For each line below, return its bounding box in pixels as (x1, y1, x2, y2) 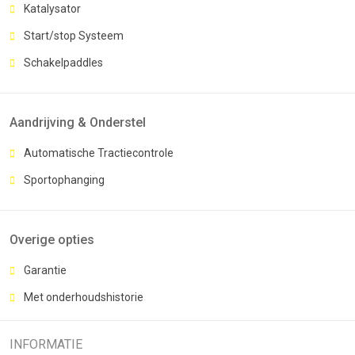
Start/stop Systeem (24, 29, 124, 42)
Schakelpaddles (24, 55, 103, 69)
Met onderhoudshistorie (24, 290, 143, 303)
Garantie (24, 263, 67, 277)
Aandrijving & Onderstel (10, 114, 146, 130)
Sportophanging (24, 173, 105, 186)
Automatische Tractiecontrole (24, 146, 174, 159)
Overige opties (10, 231, 94, 247)
